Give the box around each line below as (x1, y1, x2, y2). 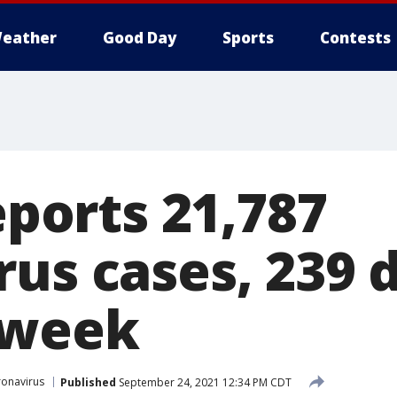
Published (60, 374, 116, 390)
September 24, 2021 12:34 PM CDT (116, 374, 292, 390)
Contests (320, 27, 391, 48)
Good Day (103, 27, 176, 48)
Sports (222, 27, 274, 48)
